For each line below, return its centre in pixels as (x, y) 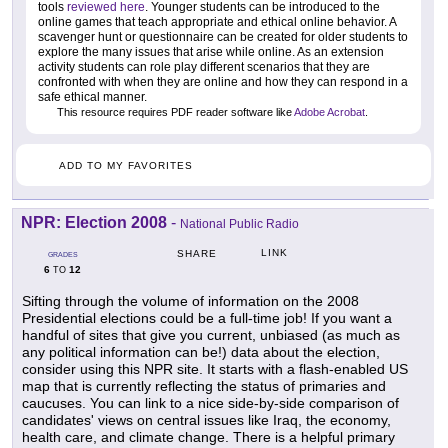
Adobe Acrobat (329, 112)
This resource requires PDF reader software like (174, 112)
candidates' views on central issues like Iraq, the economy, (206, 419)
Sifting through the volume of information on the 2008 (190, 300)
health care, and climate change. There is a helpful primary (208, 436)
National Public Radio (239, 223)
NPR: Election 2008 (94, 222)
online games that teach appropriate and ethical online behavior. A (217, 22)
